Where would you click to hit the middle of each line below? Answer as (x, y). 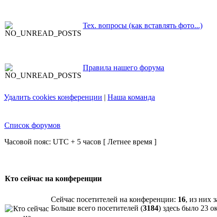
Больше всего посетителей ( (97, 208)
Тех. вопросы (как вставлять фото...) (143, 25)
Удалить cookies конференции (53, 97)
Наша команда (131, 97)
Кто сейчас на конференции (53, 179)
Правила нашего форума (124, 68)
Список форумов (32, 125)
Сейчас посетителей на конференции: (114, 199)
